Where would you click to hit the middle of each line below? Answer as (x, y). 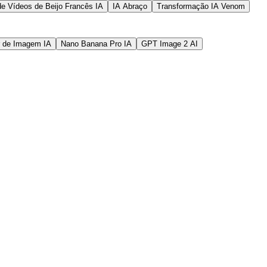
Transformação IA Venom (201, 6)
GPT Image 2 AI (170, 44)
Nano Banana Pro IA (96, 44)
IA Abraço (130, 6)
